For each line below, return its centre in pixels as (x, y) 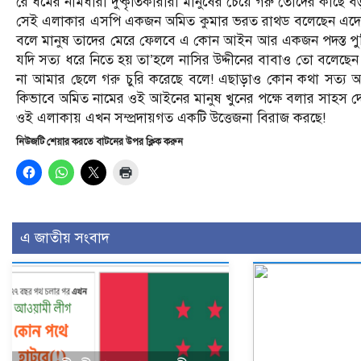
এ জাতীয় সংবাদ (65, 237)
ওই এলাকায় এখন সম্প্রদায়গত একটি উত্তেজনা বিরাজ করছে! (171, 118)
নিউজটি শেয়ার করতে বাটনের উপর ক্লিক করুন (100, 141)
